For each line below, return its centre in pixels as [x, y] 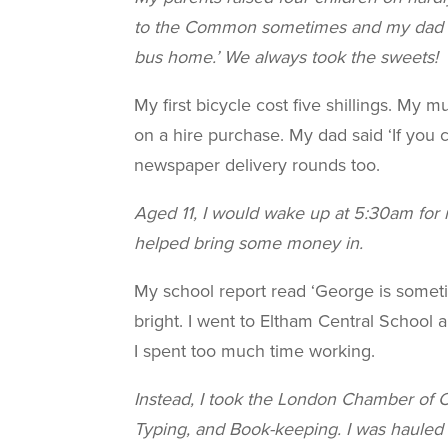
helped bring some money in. [249, 243]
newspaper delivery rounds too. [257, 165]
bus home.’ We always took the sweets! [286, 57]
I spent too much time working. [255, 351]
